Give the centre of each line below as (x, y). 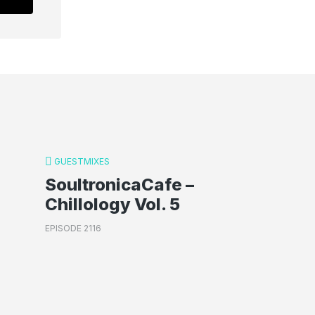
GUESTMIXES (82, 161)
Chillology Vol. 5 (112, 204)
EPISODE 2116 (73, 228)
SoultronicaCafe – (120, 184)
